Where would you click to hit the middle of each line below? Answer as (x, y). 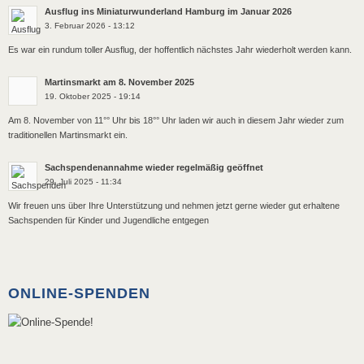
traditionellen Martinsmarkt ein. (68, 135)
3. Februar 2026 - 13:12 (90, 26)
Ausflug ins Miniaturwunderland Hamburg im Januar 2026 (168, 12)
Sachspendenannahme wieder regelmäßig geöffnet (154, 167)
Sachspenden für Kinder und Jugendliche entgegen (108, 220)
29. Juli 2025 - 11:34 (83, 181)
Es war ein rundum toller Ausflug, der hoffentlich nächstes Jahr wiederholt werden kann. (180, 50)
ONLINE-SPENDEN (79, 294)
